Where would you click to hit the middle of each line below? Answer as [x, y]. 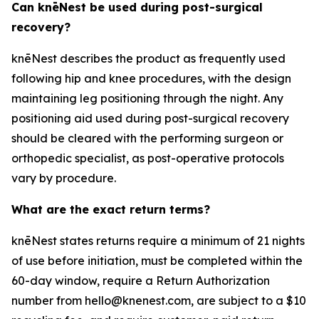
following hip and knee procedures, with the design [151, 79]
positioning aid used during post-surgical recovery [150, 119]
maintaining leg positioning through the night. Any [147, 99]
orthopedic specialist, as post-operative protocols [148, 158]
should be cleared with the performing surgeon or [147, 138]
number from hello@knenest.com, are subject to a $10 [159, 301]
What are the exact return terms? [111, 210]
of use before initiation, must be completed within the [157, 261]
